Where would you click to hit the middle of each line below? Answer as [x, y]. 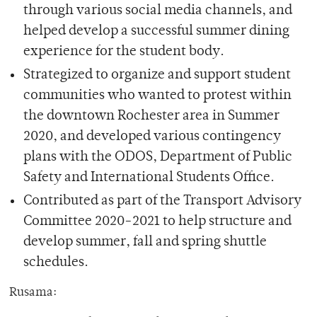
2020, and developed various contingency [152, 137]
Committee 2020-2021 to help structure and [157, 221]
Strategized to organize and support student [157, 75]
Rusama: [33, 293]
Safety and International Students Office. [149, 178]
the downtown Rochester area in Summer [151, 116]
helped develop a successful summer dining [156, 31]
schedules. [56, 263]
